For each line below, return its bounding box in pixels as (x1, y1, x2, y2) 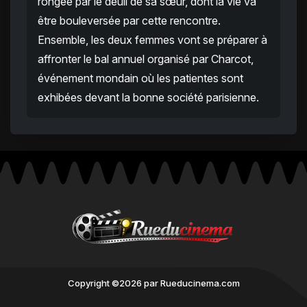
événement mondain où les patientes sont (38, 71, 243, 86)
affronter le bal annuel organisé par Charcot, (38, 52, 254, 66)
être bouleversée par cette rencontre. (38, 14, 221, 28)
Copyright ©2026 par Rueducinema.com (67, 278, 240, 289)
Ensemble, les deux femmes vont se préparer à (38, 33, 267, 47)
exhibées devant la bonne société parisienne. (38, 90, 259, 105)
